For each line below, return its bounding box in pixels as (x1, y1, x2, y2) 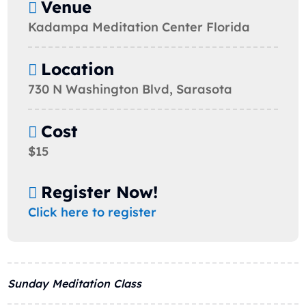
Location (41, 58, 115, 79)
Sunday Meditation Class (8, 276, 142, 290)
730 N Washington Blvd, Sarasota (28, 81, 233, 97)
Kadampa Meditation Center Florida (28, 18, 251, 35)
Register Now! (41, 181, 158, 202)
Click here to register (28, 204, 157, 220)
